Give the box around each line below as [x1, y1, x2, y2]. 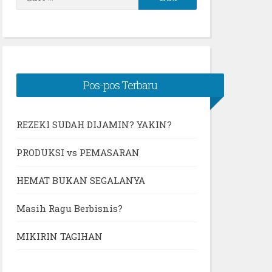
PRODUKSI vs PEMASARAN [16, 146, 140, 158]
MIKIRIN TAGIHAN [16, 229, 103, 242]
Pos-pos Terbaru [83, 77, 157, 92]
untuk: [138, 5, 169, 18]
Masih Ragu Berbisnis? [16, 202, 123, 214]
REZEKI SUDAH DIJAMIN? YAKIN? [16, 118, 172, 131]
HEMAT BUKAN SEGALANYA [16, 174, 145, 186]
